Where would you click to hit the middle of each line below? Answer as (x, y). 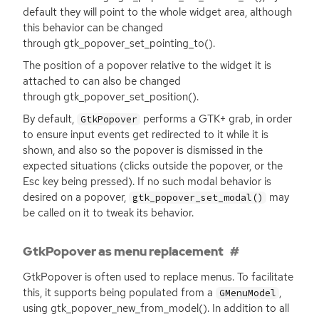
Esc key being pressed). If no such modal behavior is (147, 181)
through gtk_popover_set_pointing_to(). (119, 43)
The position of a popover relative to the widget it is (147, 65)
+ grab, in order (256, 119)
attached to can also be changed (102, 81)
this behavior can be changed (93, 27)
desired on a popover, (76, 197)
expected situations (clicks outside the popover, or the (153, 166)
